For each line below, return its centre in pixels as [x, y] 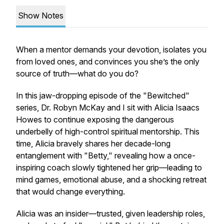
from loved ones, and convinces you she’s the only [108, 61]
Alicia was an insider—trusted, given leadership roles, [110, 213]
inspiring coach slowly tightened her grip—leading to [109, 167]
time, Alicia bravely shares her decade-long [93, 143]
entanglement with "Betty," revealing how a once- [106, 155]
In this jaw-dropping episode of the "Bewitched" [103, 95]
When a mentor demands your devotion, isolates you [111, 49]
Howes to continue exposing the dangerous [95, 119]
